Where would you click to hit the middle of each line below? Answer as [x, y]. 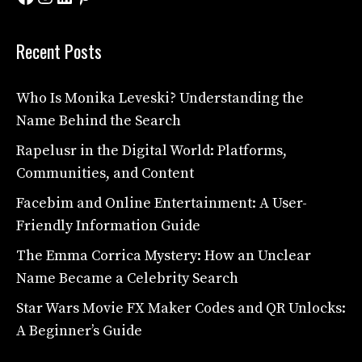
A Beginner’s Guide [79, 330]
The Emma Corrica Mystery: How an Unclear [164, 255]
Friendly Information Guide [108, 225]
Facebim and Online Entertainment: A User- [162, 203]
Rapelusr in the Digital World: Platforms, [152, 150]
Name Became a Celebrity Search [127, 278]
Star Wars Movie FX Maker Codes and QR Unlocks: [181, 308]
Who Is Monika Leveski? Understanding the [160, 98]
